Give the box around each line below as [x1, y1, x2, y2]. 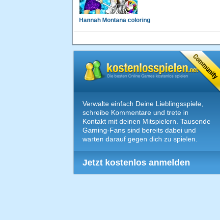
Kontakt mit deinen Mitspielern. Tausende [82, 117, 211, 126]
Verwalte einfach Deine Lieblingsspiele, [82, 100, 203, 108]
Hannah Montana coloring [79, 17, 150, 24]
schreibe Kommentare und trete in [82, 109, 189, 117]
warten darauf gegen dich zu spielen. [82, 135, 197, 143]
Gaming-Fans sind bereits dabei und [82, 126, 196, 135]
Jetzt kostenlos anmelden [82, 158, 190, 168]
